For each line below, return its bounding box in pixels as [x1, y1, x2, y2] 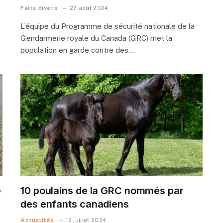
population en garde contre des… [20, 45, 134, 54]
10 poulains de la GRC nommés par [20, 185, 184, 197]
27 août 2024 [69, 4, 109, 11]
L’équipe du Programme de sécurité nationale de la [20, 21, 195, 30]
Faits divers [20, 4, 58, 11]
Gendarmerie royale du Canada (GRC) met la [20, 33, 172, 42]
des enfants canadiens [20, 198, 129, 211]
